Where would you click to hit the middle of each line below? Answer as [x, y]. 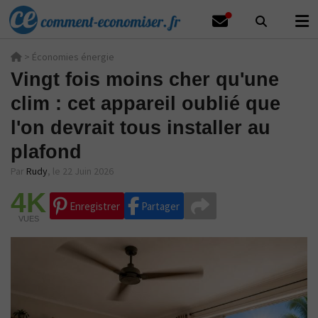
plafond [46, 152]
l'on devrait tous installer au [141, 128]
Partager [159, 206]
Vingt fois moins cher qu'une [145, 79]
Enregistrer [94, 206]
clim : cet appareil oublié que [146, 104]
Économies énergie [73, 57]
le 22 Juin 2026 [83, 171]
